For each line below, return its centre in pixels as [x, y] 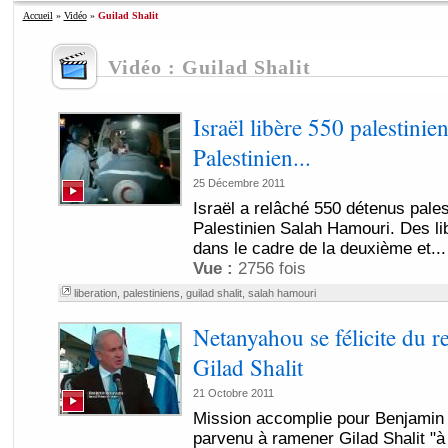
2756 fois [269, 268]
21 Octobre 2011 [233, 393]
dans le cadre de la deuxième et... [319, 248]
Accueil [37, 15]
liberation [95, 293]
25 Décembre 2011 [238, 183]
